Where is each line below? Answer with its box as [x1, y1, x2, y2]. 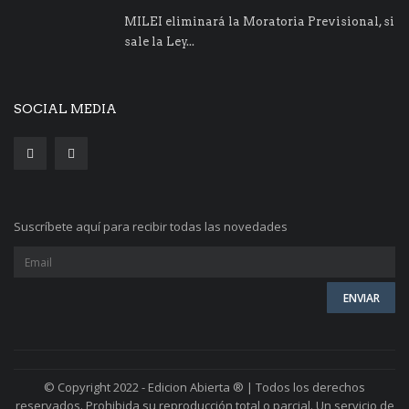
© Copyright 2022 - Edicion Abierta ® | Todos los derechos [44, 379, 365, 396]
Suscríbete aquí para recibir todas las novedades [14, 218, 288, 236]
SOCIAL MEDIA [14, 101, 117, 117]
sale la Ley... [124, 35, 194, 49]
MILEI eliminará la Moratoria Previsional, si [124, 15, 394, 29]
